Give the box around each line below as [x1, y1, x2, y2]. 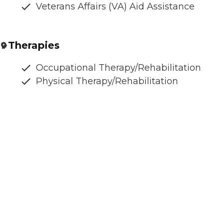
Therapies [8, 39, 60, 51]
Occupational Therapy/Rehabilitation [36, 62, 201, 73]
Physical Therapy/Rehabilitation [36, 75, 178, 87]
